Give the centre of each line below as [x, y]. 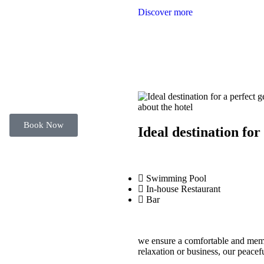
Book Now [44, 125]
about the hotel [165, 107]
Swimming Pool [176, 178]
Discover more [165, 12]
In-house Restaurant [183, 189]
